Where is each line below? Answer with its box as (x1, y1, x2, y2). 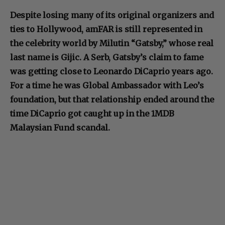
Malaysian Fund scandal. (10, 122, 110, 133)
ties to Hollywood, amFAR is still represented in (10, 24, 202, 34)
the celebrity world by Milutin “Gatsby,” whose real (10, 38, 213, 48)
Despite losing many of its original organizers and (10, 10, 214, 20)
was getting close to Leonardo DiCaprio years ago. (10, 66, 213, 76)
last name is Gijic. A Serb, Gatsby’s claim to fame (10, 52, 203, 62)
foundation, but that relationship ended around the (10, 94, 214, 104)
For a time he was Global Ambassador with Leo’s (10, 80, 204, 90)
